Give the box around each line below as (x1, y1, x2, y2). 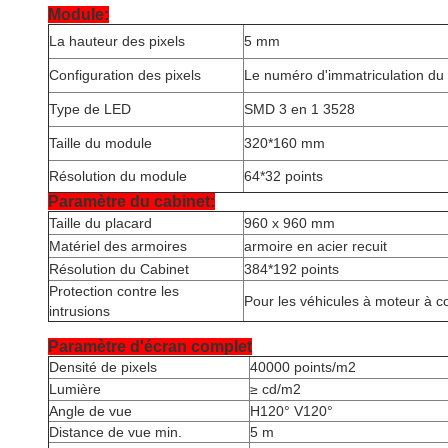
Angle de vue (49, 403, 132, 419)
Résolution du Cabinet (49, 261, 189, 277)
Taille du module (49, 135, 152, 151)
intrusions (49, 303, 110, 319)
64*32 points (244, 168, 323, 184)
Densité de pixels (49, 359, 157, 375)
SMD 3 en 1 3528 (244, 101, 355, 117)
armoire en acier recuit (244, 238, 387, 254)
